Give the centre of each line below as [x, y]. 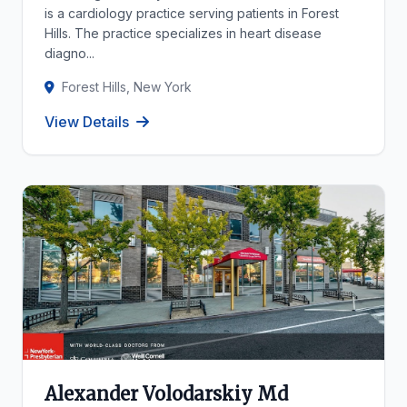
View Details [87, 122]
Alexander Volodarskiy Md [166, 394]
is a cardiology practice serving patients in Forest [192, 13]
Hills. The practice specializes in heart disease [183, 33]
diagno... [69, 53]
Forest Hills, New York [127, 87]
